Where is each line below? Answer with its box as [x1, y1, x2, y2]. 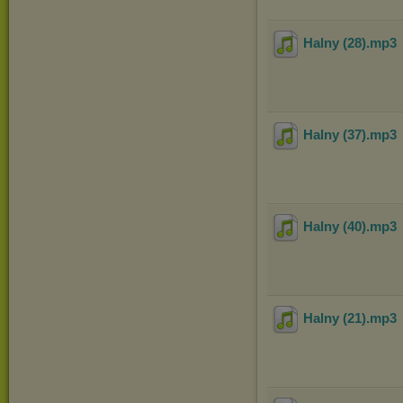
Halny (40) [303, 219, 366, 235]
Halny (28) [303, 35, 366, 51]
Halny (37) [303, 127, 366, 143]
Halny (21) [303, 310, 366, 327]
